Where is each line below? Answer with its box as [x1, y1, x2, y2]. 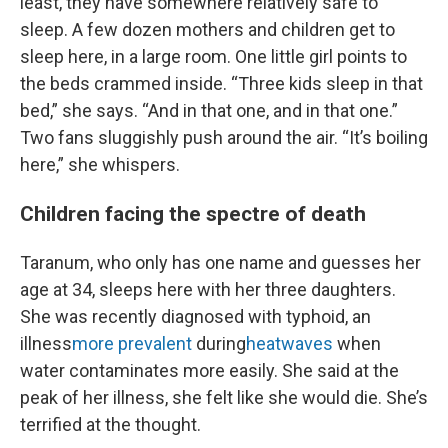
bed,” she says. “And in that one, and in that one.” [20, 100, 398, 121]
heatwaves [246, 333, 333, 354]
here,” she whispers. [20, 154, 180, 175]
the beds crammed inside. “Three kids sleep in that [20, 73, 423, 94]
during [192, 333, 246, 354]
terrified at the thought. [20, 414, 201, 435]
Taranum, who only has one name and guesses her [20, 252, 421, 273]
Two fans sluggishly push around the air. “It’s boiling [20, 127, 428, 148]
